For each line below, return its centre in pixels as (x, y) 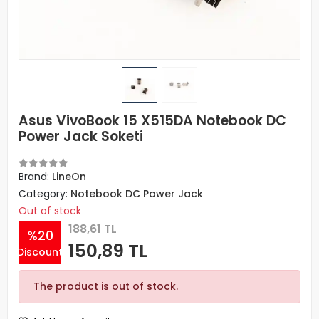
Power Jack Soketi (81, 136)
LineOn (69, 177)
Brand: (35, 177)
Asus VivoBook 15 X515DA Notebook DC (152, 121)
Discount (40, 252)
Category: (45, 194)
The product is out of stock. (106, 286)
